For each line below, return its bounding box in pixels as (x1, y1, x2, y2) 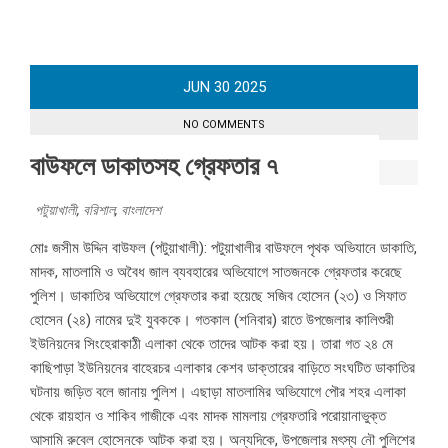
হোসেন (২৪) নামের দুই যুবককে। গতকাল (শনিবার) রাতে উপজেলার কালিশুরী (30, 311, 394, 330)
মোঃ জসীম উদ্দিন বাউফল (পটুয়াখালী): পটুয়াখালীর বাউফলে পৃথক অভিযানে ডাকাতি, (30, 239, 417, 258)
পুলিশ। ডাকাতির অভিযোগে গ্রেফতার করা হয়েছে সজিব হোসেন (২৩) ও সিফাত (30, 287, 406, 306)
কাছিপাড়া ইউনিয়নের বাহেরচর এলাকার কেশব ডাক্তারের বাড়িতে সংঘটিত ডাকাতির (30, 359, 415, 378)
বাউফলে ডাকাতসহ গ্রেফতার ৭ (30, 151, 278, 182)
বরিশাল (83, 202, 115, 219)
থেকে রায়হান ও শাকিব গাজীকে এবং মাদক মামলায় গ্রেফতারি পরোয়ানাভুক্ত (30, 407, 386, 426)
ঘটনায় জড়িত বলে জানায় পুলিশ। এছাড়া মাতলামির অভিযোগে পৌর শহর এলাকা (30, 383, 406, 402)
